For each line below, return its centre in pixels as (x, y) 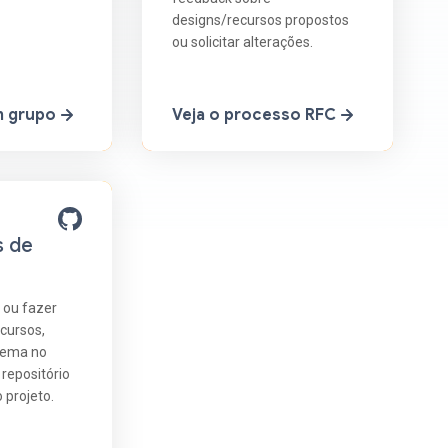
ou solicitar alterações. (243, 41)
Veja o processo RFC (254, 114)
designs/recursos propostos (261, 19)
